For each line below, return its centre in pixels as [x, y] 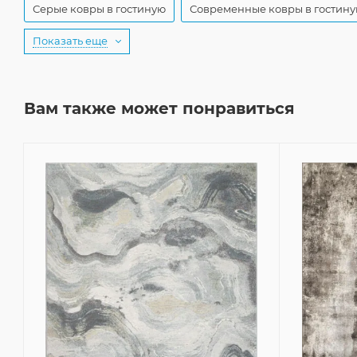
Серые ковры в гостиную [99, 8]
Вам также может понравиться [159, 108]
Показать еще [70, 40]
